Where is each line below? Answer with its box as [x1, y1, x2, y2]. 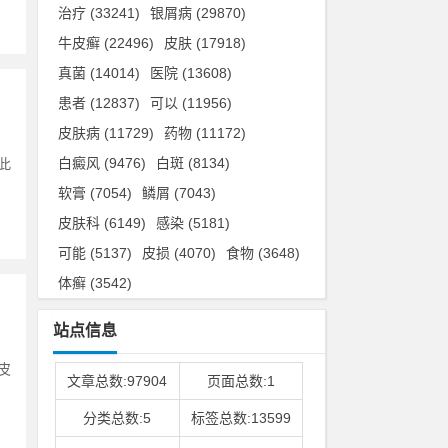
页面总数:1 [206, 373, 275, 389]
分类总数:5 [83, 410, 152, 426]
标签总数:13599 [190, 410, 291, 426]
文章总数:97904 [67, 373, 168, 389]
